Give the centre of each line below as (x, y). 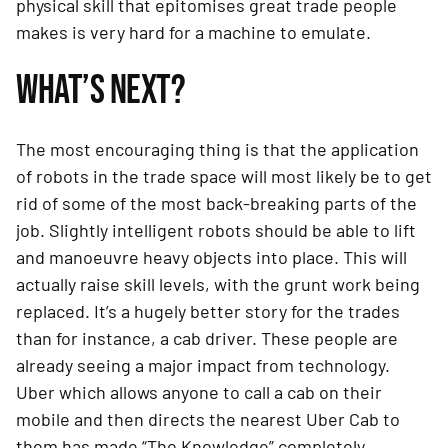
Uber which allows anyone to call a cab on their (199, 392)
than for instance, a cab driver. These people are (207, 338)
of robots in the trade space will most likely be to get (224, 176)
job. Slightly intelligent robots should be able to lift (216, 230)
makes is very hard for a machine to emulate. (193, 32)
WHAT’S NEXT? (100, 91)
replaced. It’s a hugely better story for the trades (208, 311)
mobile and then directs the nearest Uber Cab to (208, 419)
